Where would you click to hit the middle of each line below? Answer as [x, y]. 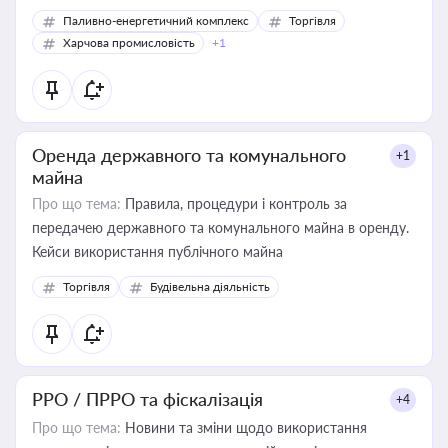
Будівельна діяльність [210, 286]
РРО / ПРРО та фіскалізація [147, 399]
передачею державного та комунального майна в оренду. [220, 227]
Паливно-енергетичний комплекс [156, 20]
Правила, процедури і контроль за [234, 203]
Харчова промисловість [129, 42]
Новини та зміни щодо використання [244, 427]
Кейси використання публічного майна [157, 251]
